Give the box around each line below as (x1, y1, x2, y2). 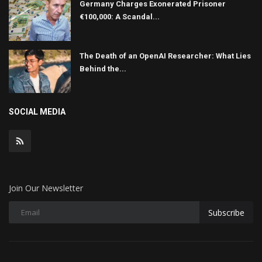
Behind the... (80, 64, 126, 74)
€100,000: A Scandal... (80, 12, 160, 22)
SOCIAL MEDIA (9, 107, 65, 117)
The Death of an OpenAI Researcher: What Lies (80, 51, 251, 61)
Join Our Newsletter (9, 182, 83, 194)
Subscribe (208, 206, 244, 218)
